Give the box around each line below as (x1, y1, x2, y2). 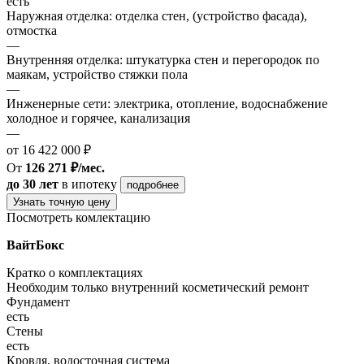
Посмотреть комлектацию (6, 210, 150, 224)
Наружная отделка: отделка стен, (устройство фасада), (6, 8, 307, 23)
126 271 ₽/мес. (25, 160, 105, 175)
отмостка (6, 23, 57, 37)
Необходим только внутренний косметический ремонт (6, 279, 309, 294)
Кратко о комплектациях (6, 265, 143, 279)
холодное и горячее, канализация (6, 110, 190, 125)
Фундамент (6, 294, 70, 309)
